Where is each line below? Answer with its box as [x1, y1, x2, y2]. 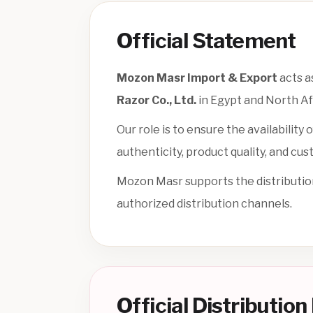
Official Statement [117, 28, 296, 54]
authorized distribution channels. [117, 197, 292, 211]
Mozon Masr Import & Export [117, 71, 277, 85]
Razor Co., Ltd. [117, 94, 196, 108]
